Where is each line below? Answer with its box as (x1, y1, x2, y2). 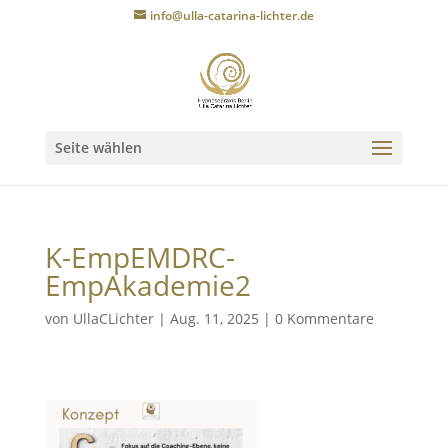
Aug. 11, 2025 (169, 309, 259, 328)
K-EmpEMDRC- (44, 238, 235, 276)
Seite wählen (54, 138, 142, 157)
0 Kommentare (274, 309, 374, 328)
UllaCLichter (72, 309, 154, 328)
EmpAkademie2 (44, 266, 251, 304)
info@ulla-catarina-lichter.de (149, 7, 314, 24)
